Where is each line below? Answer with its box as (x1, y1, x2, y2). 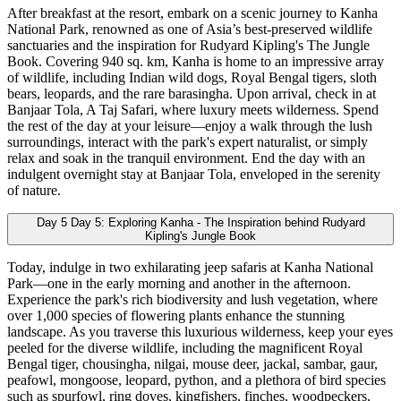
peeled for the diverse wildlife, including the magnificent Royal (7, 340, 363, 356)
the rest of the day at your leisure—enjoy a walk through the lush (7, 118, 372, 134)
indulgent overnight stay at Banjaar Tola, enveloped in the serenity (7, 166, 380, 183)
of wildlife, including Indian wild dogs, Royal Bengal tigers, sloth (7, 70, 377, 86)
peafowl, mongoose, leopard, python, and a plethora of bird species (7, 372, 386, 388)
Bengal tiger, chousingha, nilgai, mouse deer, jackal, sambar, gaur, (7, 356, 378, 372)
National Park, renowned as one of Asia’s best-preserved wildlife (7, 21, 372, 38)
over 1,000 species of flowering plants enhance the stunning (7, 308, 345, 324)
